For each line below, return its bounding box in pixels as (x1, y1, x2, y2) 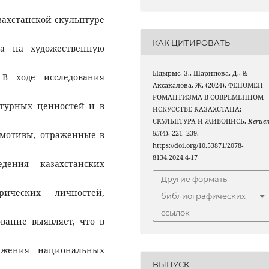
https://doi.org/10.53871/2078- (153, 141, 244, 150)
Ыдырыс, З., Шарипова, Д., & (153, 69, 248, 78)
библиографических (161, 190, 246, 201)
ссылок (161, 207, 190, 217)
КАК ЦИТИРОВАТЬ (153, 37, 231, 47)
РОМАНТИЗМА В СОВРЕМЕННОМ (153, 93, 264, 102)
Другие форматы (161, 174, 229, 184)
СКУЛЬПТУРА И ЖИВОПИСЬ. (153, 117, 249, 126)
